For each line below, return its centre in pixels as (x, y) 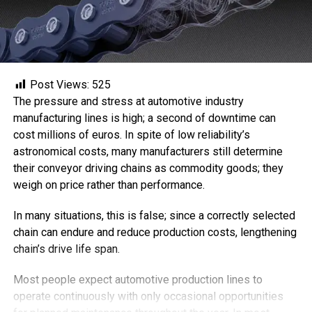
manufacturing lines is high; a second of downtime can (144, 118)
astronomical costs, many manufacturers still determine (148, 151)
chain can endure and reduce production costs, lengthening (155, 232)
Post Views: (59, 84)
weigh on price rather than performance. (109, 185)
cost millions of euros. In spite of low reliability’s (131, 134)
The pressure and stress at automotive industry (128, 101)
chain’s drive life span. (66, 249)
